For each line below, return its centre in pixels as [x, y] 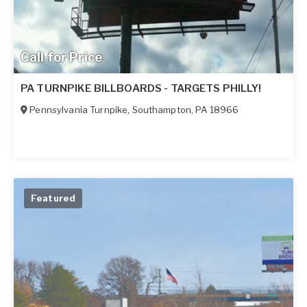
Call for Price [61, 57]
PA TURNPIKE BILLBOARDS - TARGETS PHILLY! [141, 88]
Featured [53, 198]
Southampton [162, 109]
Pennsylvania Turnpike [79, 109]
